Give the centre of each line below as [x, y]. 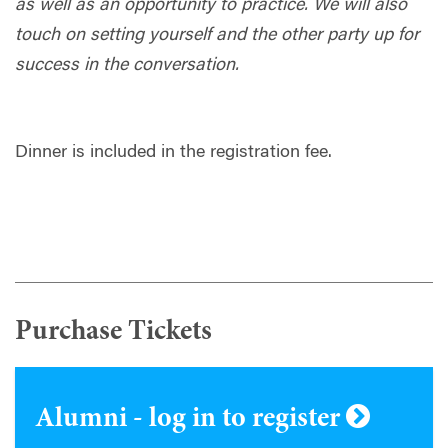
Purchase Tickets [113, 332]
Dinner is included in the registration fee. [173, 152]
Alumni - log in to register [190, 419]
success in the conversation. [132, 65]
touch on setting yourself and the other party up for [217, 35]
